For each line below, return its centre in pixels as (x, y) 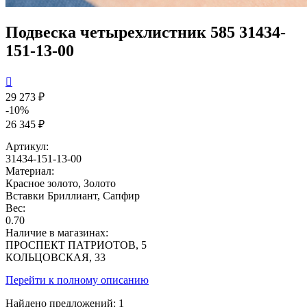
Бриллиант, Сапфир (94, 195)
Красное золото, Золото (61, 183)
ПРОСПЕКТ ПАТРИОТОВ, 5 (76, 245)
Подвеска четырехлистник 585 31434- (146, 32)
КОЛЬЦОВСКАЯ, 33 (56, 257)
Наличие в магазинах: (57, 232)
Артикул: (27, 146)
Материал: (30, 171)
